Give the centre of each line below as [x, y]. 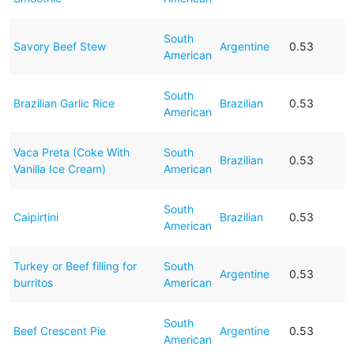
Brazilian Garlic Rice [64, 103]
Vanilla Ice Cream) [59, 168]
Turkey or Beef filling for [75, 265]
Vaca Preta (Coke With [71, 152]
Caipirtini [36, 217]
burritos [33, 282]
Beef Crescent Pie [59, 330]
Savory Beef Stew [59, 46]
